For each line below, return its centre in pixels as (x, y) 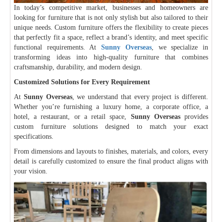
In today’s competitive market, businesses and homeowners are (111, 7)
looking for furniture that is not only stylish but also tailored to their (111, 17)
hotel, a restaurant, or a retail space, (72, 116)
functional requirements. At (58, 47)
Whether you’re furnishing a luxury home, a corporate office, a (111, 107)
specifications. (34, 136)
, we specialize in (180, 47)
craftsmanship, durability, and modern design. (78, 67)
